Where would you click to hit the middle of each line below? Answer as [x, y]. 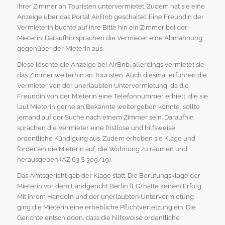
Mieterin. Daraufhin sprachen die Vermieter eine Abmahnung [109, 38]
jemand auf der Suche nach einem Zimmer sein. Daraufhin [105, 117]
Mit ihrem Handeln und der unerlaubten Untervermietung [105, 196]
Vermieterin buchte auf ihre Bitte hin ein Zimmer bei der [102, 27]
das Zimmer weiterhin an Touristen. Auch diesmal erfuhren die [112, 75]
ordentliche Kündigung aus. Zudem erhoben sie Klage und [106, 138]
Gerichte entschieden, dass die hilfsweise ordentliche [98, 217]
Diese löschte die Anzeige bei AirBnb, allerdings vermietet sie [110, 64]
